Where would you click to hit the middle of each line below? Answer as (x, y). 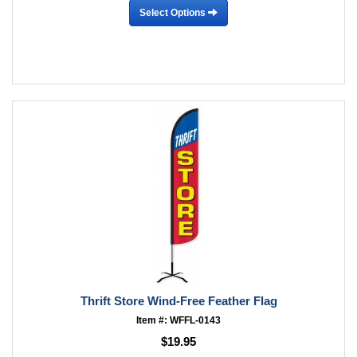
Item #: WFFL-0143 (178, 320)
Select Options (174, 12)
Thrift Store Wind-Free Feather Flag (178, 301)
